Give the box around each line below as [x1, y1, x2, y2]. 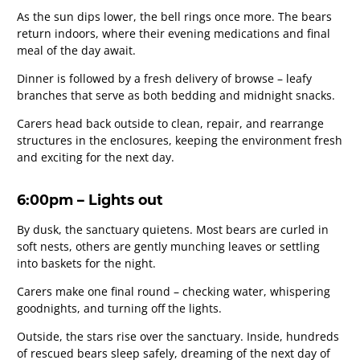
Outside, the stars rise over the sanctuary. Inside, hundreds [17, 329, 339, 345]
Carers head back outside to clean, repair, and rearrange [17, 115, 324, 131]
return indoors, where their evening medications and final [17, 25, 330, 41]
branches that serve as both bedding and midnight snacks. [17, 87, 335, 103]
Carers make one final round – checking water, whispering [17, 284, 330, 300]
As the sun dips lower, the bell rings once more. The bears [17, 8, 332, 24]
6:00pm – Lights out [17, 191, 163, 209]
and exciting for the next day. [17, 149, 174, 165]
